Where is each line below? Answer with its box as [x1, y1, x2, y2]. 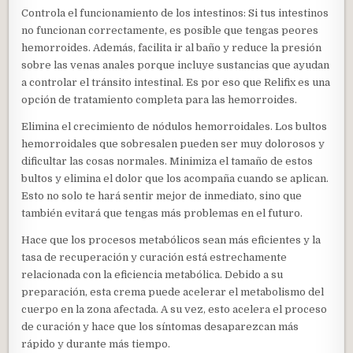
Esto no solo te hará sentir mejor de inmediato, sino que [21, 190, 303, 203]
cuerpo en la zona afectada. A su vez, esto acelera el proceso [21, 303, 328, 316]
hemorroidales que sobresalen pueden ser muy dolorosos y [21, 138, 325, 150]
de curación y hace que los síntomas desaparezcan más [21, 321, 299, 333]
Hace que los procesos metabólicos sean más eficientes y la [21, 234, 321, 247]
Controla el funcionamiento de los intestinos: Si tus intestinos [21, 7, 329, 20]
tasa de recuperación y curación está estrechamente [21, 251, 288, 264]
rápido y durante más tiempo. [21, 338, 171, 351]
